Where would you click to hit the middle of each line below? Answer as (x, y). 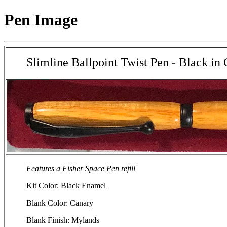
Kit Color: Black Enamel (66, 185)
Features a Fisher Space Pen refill (81, 168)
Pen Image (41, 20)
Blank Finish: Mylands (63, 220)
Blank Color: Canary (60, 203)
